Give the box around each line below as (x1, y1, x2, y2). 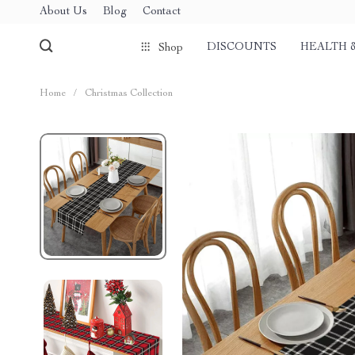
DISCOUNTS (207, 42, 277, 53)
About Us (40, 6, 87, 17)
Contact (143, 6, 181, 17)
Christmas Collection (85, 89, 173, 99)
